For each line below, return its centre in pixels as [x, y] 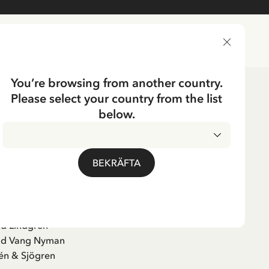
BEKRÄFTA [116, 162]
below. [116, 114]
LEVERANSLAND [56, 41]
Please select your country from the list [116, 98]
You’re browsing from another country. [116, 83]
